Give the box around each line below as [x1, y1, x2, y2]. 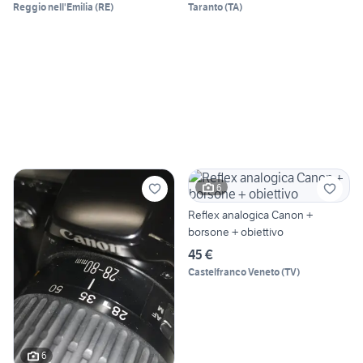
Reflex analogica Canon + [188, 207, 313, 223]
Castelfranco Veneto [188, 266, 280, 279]
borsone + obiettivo [188, 224, 284, 240]
